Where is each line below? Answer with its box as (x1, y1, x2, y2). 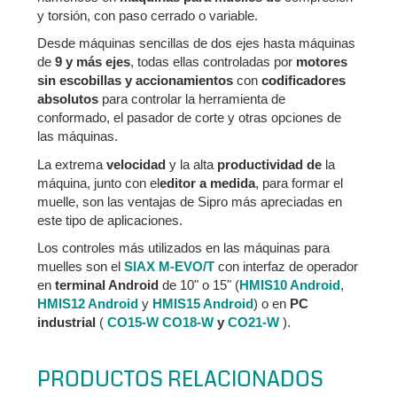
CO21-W (228, 315, 279, 330)
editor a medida (160, 175, 255, 191)
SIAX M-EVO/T (124, 259, 214, 274)
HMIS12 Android (37, 296, 138, 311)
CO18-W (162, 315, 214, 330)
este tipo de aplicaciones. (37, 212, 183, 228)
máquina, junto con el (37, 175, 160, 191)
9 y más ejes (55, 54, 130, 69)
